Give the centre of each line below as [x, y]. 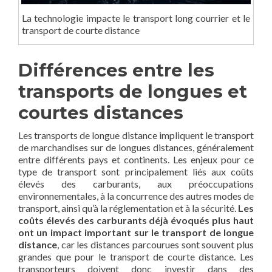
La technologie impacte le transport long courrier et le [136, 18]
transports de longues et [133, 91]
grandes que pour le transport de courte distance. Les [136, 256]
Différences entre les [116, 70]
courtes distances [101, 112]
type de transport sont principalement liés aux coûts [136, 171]
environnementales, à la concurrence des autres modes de [136, 195]
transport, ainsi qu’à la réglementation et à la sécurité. [128, 208]
